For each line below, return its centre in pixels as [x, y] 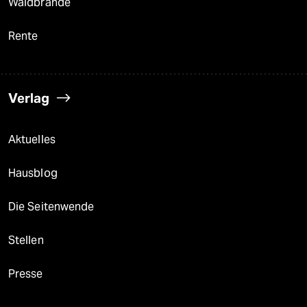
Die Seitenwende [51, 206]
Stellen [26, 240]
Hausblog [33, 173]
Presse [26, 273]
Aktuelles [32, 139]
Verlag [29, 98]
